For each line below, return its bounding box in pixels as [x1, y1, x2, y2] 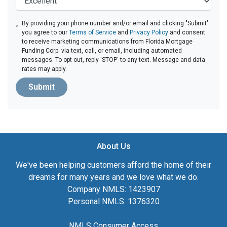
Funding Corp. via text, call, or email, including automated [22, 47, 182, 54]
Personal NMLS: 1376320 [67, 196, 160, 206]
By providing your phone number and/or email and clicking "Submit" [22, 19, 209, 27]
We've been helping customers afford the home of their [16, 160, 211, 170]
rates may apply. [22, 65, 67, 72]
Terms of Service [69, 28, 117, 36]
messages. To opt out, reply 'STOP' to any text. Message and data [22, 56, 206, 63]
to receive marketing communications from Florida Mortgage [22, 37, 193, 45]
